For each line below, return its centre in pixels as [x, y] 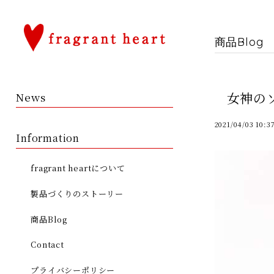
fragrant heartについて [78, 168]
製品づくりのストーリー [77, 193]
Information [48, 138]
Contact [47, 245]
